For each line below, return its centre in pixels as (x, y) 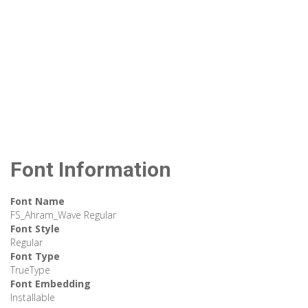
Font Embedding (51, 284)
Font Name (37, 201)
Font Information (91, 170)
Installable (33, 298)
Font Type (35, 256)
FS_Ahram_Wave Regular (63, 215)
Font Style (35, 229)
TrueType (30, 270)
